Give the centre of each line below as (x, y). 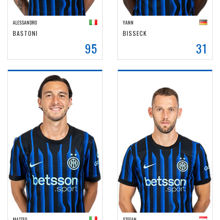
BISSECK (135, 33)
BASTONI (25, 33)
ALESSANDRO (25, 22)
